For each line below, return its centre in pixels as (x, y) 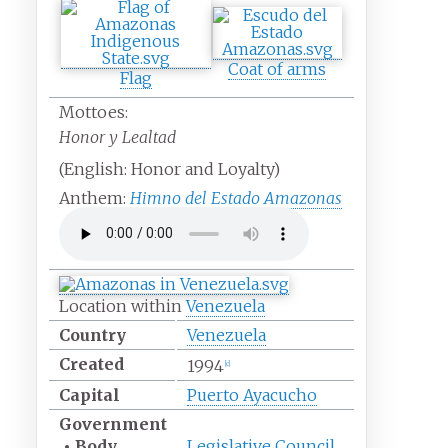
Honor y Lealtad (117, 136)
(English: (94, 168)
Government (112, 423)
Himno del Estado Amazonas (235, 197)
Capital (89, 394)
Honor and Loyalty (201, 168)
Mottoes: (93, 111)
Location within (122, 305)
